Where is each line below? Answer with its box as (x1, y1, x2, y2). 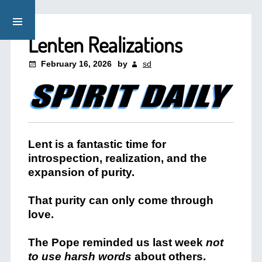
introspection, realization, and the (27, 152, 207, 164)
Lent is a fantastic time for (27, 138, 166, 150)
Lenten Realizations (27, 31, 182, 58)
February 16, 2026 (40, 59, 112, 68)
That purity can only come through (27, 194, 213, 206)
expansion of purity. (27, 166, 135, 178)
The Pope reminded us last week (27, 236, 206, 249)
